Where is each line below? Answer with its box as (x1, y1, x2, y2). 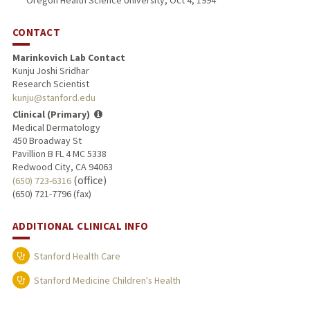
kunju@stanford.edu (12, 91, 95, 104)
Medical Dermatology (12, 120, 100, 134)
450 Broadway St (12, 134, 82, 147)
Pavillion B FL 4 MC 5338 (12, 147, 107, 160)
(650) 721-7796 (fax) (12, 187, 91, 200)
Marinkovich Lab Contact (12, 51, 125, 64)
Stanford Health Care (33, 249, 120, 262)
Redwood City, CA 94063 (12, 160, 113, 173)
